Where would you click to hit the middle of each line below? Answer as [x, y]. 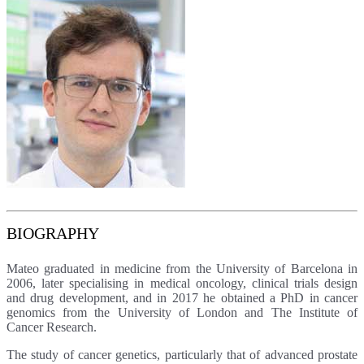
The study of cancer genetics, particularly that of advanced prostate [182, 354]
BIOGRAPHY [53, 234]
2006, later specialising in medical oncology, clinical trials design [182, 283]
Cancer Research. [52, 327]
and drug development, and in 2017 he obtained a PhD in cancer [182, 297]
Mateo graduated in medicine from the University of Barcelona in [182, 268]
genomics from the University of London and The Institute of [182, 312]
